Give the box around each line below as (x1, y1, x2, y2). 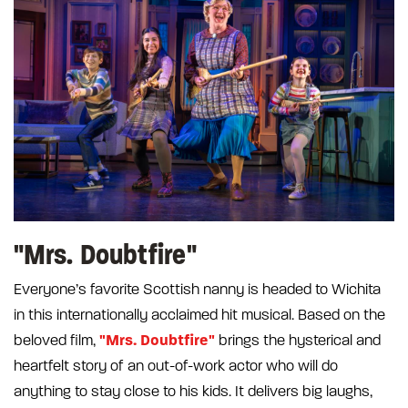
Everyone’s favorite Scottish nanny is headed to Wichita (14, 281, 381, 299)
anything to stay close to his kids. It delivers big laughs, (14, 383, 372, 401)
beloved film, (14, 332, 99, 350)
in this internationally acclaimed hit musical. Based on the (14, 307, 385, 324)
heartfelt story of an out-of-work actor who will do (14, 358, 338, 375)
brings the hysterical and (215, 332, 381, 350)
